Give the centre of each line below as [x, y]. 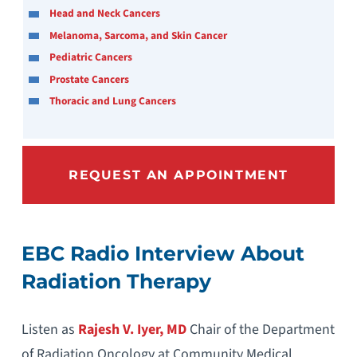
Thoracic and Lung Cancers [113, 100]
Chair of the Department [260, 330]
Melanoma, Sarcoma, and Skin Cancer [139, 35]
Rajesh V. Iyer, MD [132, 330]
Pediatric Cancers [91, 57]
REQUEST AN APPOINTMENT [178, 175]
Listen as [49, 330]
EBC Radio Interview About [163, 254]
